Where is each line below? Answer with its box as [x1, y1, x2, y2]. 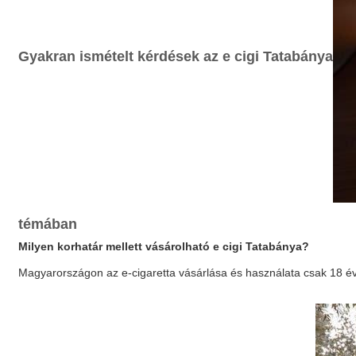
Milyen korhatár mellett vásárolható [18, 240, 214, 253]
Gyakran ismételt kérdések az [18, 48, 223, 64]
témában [18, 216, 78, 232]
